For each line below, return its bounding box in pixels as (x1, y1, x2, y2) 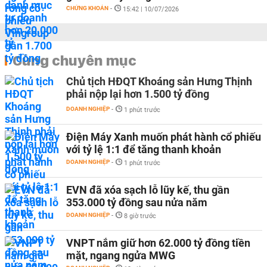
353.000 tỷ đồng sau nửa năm (66, 196, 207, 209)
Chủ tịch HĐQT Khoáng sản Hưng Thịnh (66, 75, 252, 88)
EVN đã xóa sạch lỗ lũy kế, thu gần (66, 184, 229, 196)
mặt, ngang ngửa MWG (66, 249, 175, 262)
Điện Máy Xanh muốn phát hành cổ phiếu (66, 131, 261, 143)
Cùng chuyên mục (13, 51, 136, 69)
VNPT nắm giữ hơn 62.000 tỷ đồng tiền (66, 237, 250, 249)
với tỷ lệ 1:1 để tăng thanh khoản (66, 143, 221, 156)
